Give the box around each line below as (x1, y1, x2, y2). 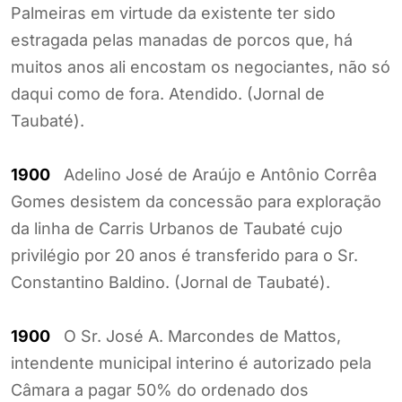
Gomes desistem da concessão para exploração (11, 191, 381, 211)
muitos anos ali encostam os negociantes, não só (11, 57, 390, 76)
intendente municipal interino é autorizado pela (11, 353, 371, 372)
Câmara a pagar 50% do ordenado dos (11, 380, 309, 399)
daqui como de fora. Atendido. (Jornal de (11, 83, 325, 103)
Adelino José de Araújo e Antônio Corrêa (50, 164, 377, 184)
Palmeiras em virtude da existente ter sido (11, 3, 336, 22)
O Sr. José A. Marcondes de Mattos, (50, 326, 341, 345)
